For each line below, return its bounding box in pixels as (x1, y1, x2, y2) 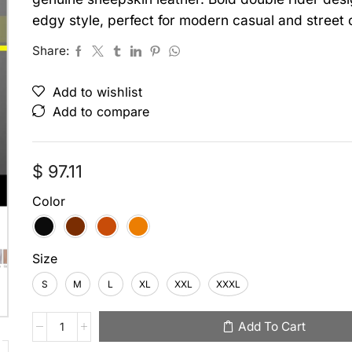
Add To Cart (237, 319, 306, 334)
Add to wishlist (52, 84, 142, 100)
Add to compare (52, 104, 149, 119)
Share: (31, 43, 69, 58)
